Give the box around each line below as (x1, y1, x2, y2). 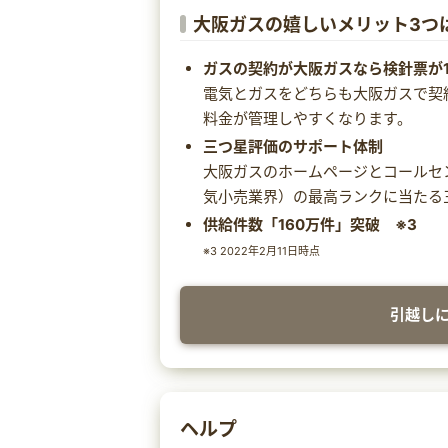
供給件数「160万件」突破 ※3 (202, 214, 417, 234)
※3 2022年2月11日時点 (202, 243, 320, 258)
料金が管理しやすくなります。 (202, 108, 412, 128)
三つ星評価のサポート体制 (202, 136, 383, 156)
